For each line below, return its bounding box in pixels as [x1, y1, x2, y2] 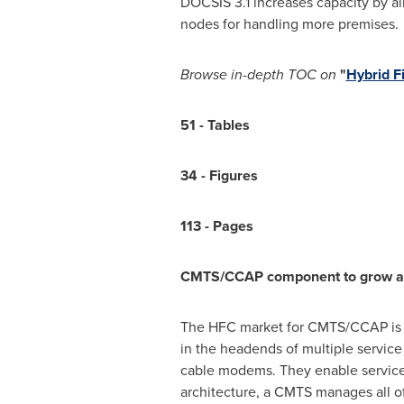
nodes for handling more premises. [179, 14, 399, 34]
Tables [203, 115, 250, 135]
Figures [205, 165, 258, 186]
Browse [179, 64, 227, 85]
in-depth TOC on [230, 64, 336, 85]
